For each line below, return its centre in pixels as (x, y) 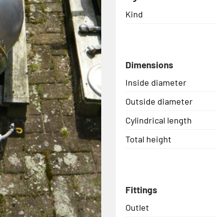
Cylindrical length (159, 120)
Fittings (141, 189)
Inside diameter (156, 82)
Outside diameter (159, 101)
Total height (148, 139)
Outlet (137, 207)
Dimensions (149, 64)
